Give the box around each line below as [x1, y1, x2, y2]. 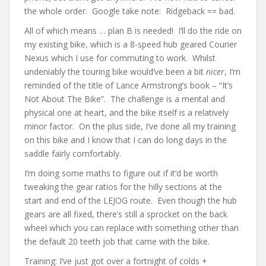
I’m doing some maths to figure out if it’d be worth [24, 167, 218, 179]
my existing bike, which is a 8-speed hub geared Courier [24, 39, 237, 50]
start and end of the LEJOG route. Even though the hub [24, 195, 237, 206]
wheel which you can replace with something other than [24, 222, 239, 233]
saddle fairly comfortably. [24, 148, 121, 159]
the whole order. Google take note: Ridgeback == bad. [24, 5, 235, 17]
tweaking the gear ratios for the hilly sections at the [24, 181, 222, 192]
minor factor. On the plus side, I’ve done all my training [24, 121, 236, 132]
